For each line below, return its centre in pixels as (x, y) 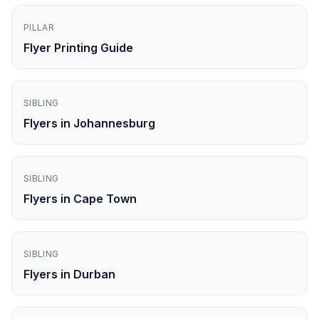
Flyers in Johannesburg (89, 123)
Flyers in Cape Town (80, 199)
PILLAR (39, 27)
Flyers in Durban (69, 274)
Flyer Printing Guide (78, 48)
